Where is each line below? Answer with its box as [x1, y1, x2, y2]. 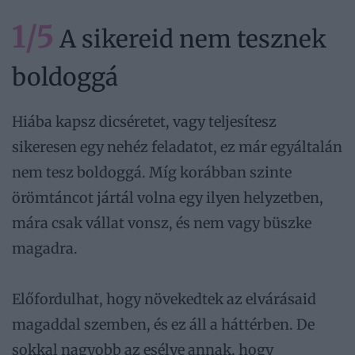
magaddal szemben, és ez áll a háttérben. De [12, 315, 315, 334]
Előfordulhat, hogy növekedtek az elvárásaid [12, 290, 316, 309]
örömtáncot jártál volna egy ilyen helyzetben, [12, 189, 323, 208]
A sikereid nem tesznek [54, 24, 326, 55]
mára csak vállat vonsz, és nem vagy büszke [12, 214, 311, 233]
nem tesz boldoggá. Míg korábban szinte [12, 163, 292, 182]
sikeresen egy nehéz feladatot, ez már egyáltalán [12, 138, 342, 157]
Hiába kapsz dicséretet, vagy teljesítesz [12, 113, 277, 132]
